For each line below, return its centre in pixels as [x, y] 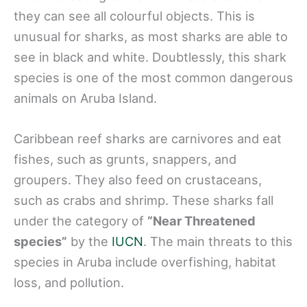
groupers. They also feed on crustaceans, [138, 180]
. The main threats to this [218, 242]
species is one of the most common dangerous [153, 77]
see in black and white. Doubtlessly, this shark [150, 57]
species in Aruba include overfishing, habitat [145, 262]
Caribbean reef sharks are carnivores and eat [148, 139]
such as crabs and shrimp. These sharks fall [144, 200]
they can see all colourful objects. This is [134, 16]
